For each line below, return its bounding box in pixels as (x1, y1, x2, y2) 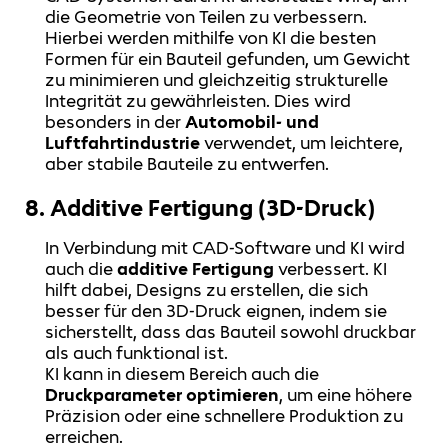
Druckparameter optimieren (45, 384, 280, 407)
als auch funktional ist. (45, 342, 229, 365)
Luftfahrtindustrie (45, 132, 201, 155)
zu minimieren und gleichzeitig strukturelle (45, 69, 389, 92)
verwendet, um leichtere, (200, 132, 404, 155)
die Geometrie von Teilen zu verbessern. (45, 6, 368, 29)
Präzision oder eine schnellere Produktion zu (45, 405, 404, 428)
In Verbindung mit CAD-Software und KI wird (45, 237, 406, 260)
